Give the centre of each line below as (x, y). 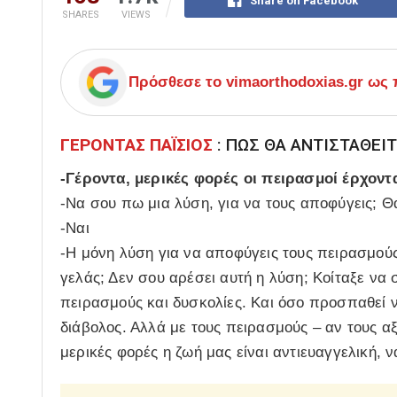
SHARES (80, 15)
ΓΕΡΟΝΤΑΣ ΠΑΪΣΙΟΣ (136, 145)
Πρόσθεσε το (177, 82)
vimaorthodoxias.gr (295, 82)
